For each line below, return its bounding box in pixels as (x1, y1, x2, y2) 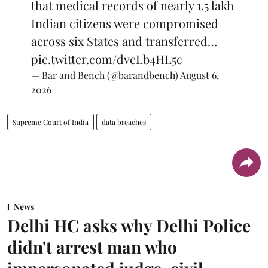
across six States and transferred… (31, 33, 217, 50)
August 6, (180, 69, 219, 82)
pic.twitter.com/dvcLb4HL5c (31, 51, 182, 68)
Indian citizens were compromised (31, 15, 218, 32)
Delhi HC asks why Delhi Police (7, 214, 251, 237)
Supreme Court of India (13, 117, 89, 127)
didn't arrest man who (7, 236, 177, 258)
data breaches (102, 117, 146, 127)
